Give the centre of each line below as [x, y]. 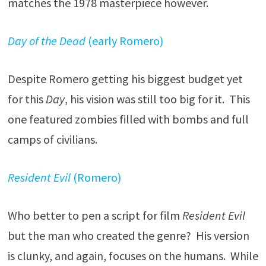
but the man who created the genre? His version [128, 235]
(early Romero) [124, 41]
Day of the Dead [46, 41]
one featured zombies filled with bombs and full [128, 119]
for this [26, 99]
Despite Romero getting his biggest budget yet [125, 79]
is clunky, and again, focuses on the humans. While [133, 256]
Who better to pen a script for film [95, 215]
